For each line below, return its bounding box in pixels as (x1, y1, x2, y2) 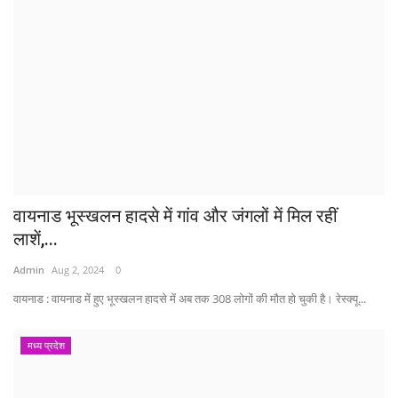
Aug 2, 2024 (52, 262, 104, 276)
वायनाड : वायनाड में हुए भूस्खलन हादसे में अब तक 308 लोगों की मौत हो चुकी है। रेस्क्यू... (13, 290, 366, 306)
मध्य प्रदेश (27, 338, 65, 352)
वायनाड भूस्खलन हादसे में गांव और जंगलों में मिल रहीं (13, 204, 338, 227)
